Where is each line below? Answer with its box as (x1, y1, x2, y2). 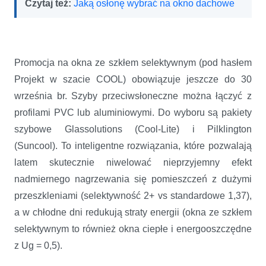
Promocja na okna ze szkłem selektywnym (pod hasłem (14, 57, 252, 68)
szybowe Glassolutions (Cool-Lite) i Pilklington (14, 123, 252, 134)
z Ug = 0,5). (14, 240, 62, 251)
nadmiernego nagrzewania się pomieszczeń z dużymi (14, 173, 252, 184)
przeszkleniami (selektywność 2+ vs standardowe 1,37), (14, 190, 252, 201)
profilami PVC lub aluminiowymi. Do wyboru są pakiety (14, 107, 252, 118)
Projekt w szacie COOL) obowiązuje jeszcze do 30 (14, 74, 252, 84)
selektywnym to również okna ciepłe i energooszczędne (14, 223, 252, 234)
